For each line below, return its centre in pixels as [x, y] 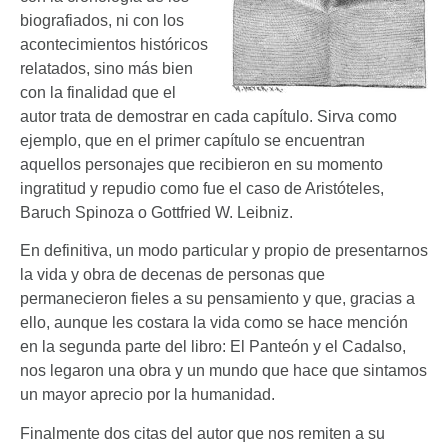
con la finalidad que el [98, 93]
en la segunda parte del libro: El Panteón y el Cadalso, [213, 347]
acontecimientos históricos [114, 45]
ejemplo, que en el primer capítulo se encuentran [192, 141]
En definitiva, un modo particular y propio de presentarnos [224, 251]
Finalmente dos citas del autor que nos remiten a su [202, 433]
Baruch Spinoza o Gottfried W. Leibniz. [156, 213]
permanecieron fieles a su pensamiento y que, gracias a [217, 299]
